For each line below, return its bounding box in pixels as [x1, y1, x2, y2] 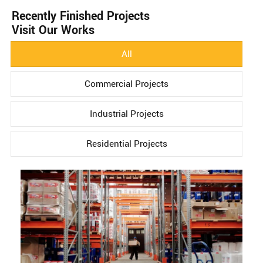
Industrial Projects [89, 107, 164, 120]
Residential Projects [86, 137, 167, 150]
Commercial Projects [85, 77, 168, 90]
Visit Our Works [12, 22, 95, 39]
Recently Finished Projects [12, 8, 150, 25]
